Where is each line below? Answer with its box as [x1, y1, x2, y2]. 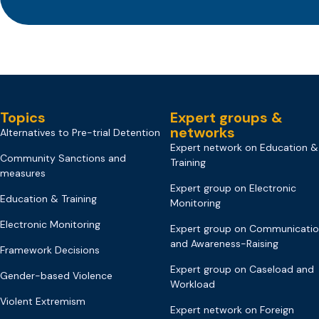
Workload [169, 277, 215, 291]
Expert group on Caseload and [169, 262, 314, 276]
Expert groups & [169, 108, 283, 127]
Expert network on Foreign [169, 303, 294, 316]
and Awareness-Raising [169, 236, 278, 250]
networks [169, 122, 235, 142]
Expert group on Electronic [169, 181, 296, 194]
